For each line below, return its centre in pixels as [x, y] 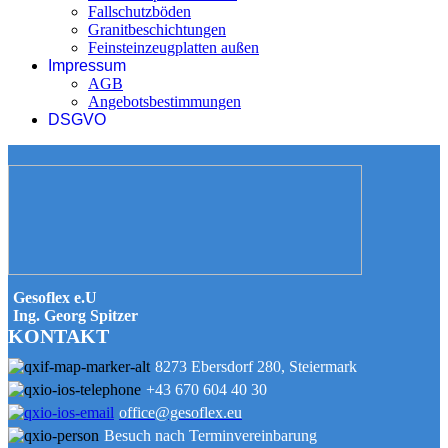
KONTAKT [58, 336]
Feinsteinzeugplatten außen [173, 48]
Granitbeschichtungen [157, 30]
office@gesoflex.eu [180, 413]
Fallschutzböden [139, 12]
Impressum [87, 66]
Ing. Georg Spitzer [75, 316]
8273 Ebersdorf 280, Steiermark [256, 367]
